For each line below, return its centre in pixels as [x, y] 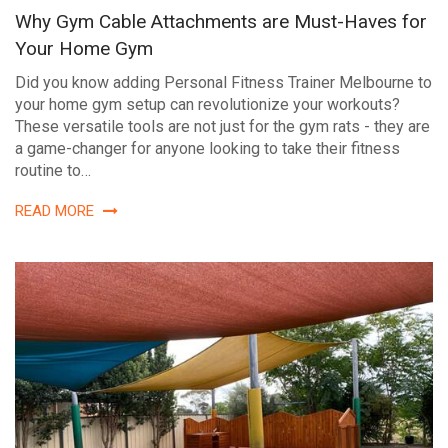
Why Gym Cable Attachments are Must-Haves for [221, 21]
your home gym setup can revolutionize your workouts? [207, 104]
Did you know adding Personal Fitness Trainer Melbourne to [223, 82]
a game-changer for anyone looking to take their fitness [207, 148]
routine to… [53, 170]
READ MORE [56, 210]
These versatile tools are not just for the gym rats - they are [222, 126]
